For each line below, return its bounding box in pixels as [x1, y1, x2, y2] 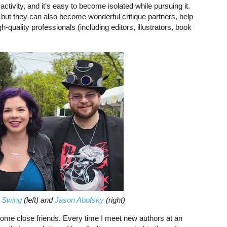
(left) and [22, 195, 55, 204]
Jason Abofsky [55, 195, 104, 204]
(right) [104, 195, 125, 204]
